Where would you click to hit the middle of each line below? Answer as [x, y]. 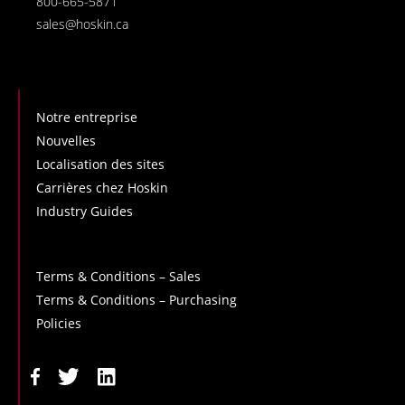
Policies [59, 324]
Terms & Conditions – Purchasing [137, 300]
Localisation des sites [100, 165]
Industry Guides [85, 212]
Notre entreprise [87, 118]
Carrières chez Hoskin [102, 188]
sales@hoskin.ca [82, 24]
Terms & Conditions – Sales [118, 277]
